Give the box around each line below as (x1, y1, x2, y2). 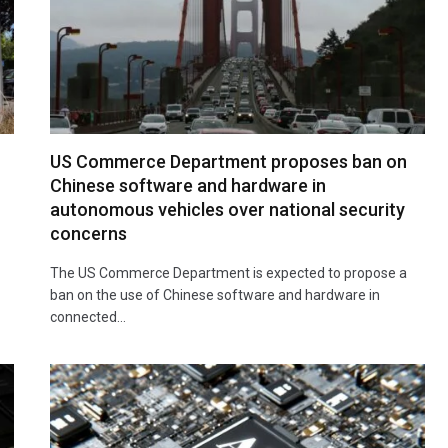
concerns (50, 222, 127, 244)
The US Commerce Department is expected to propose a (50, 264, 407, 281)
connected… (50, 308, 126, 325)
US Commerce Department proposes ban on (50, 150, 407, 172)
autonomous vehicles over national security (50, 198, 405, 220)
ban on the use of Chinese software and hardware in (50, 286, 380, 303)
